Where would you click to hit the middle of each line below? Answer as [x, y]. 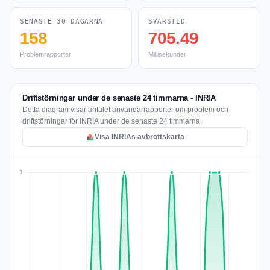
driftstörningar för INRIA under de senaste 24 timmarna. [112, 121]
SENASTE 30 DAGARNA [61, 21]
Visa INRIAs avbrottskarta [139, 137]
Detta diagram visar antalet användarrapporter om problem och [125, 110]
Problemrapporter [46, 54]
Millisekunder [167, 54]
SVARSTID [167, 21]
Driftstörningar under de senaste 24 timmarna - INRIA [119, 98]
